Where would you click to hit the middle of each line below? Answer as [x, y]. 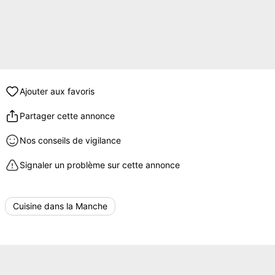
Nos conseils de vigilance [70, 140]
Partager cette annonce [67, 116]
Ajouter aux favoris [57, 91]
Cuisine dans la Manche [60, 206]
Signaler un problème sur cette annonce [100, 165]
